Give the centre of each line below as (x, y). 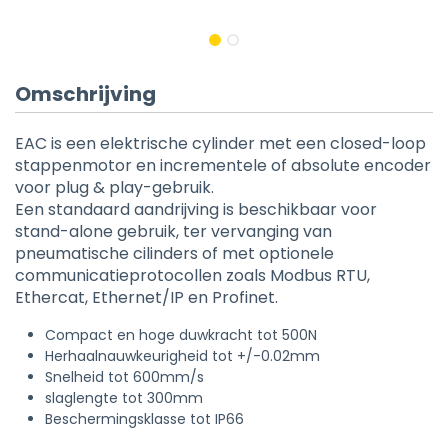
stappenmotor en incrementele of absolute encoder (223, 165)
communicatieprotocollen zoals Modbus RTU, (192, 275)
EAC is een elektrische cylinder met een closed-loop (220, 143)
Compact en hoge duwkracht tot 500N (181, 335)
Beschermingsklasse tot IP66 (144, 419)
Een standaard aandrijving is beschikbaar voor (196, 209)
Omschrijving (85, 94)
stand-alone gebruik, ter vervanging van (173, 231)
